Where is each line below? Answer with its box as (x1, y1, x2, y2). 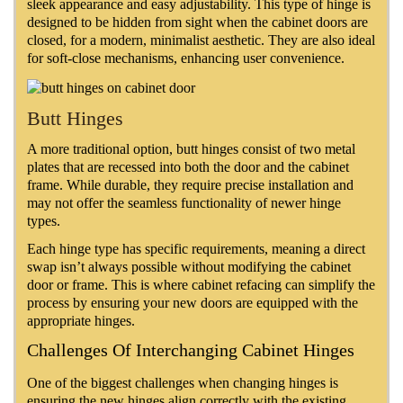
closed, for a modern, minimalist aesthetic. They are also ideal (27, 32, 375, 49)
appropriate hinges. (27, 312, 135, 328)
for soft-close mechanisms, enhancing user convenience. (27, 50, 345, 67)
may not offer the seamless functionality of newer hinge (27, 194, 341, 210)
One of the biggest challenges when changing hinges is (27, 374, 338, 390)
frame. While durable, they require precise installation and (27, 176, 354, 193)
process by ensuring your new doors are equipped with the (27, 294, 358, 310)
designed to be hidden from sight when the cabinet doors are (27, 14, 368, 31)
